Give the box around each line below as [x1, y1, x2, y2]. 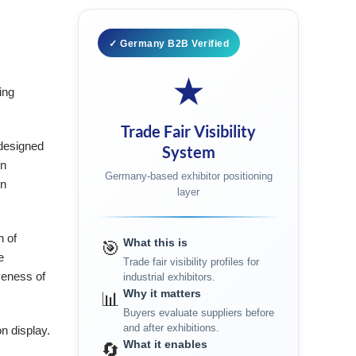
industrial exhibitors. [123, 271, 216, 283]
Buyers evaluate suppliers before [123, 307, 275, 319]
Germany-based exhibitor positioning [104, 170, 273, 182]
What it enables [123, 338, 208, 350]
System [161, 142, 215, 161]
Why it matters [123, 287, 202, 300]
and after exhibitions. [123, 322, 220, 334]
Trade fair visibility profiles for [123, 256, 260, 268]
